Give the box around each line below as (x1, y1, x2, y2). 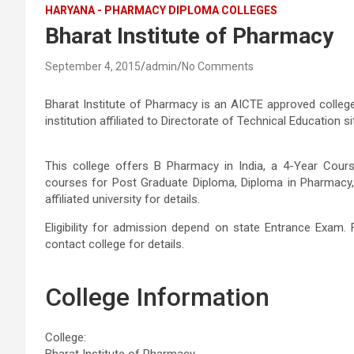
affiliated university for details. (45, 191, 200, 206)
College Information (45, 281, 269, 312)
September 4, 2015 (45, 59, 141, 73)
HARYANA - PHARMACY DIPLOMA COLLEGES (45, 3, 277, 17)
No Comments (182, 59, 254, 73)
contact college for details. (45, 236, 184, 251)
